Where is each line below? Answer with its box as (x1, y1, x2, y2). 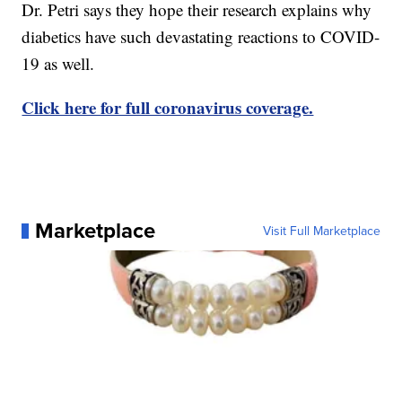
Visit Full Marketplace (262, 222, 380, 240)
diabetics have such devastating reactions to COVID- (22, 25, 380, 48)
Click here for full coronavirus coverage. (22, 95, 314, 120)
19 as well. (22, 52, 95, 75)
